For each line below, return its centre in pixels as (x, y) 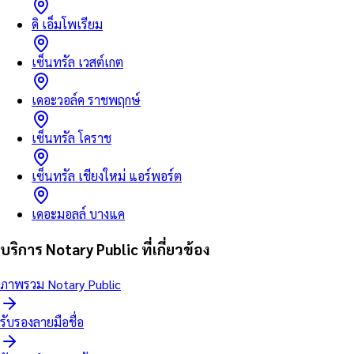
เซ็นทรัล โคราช (72, 137)
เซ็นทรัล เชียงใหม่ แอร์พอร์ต (107, 175)
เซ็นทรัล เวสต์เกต (77, 62)
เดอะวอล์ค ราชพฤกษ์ (86, 100)
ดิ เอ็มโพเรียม (67, 24)
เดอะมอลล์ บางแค (78, 213)
